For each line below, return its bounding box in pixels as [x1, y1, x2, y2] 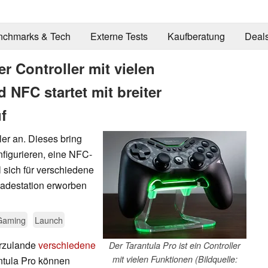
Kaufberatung [167, 29, 225, 44]
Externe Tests [90, 29, 148, 44]
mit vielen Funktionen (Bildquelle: [112, 252, 237, 265]
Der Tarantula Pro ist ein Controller [109, 239, 240, 251]
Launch [35, 213, 63, 226]
